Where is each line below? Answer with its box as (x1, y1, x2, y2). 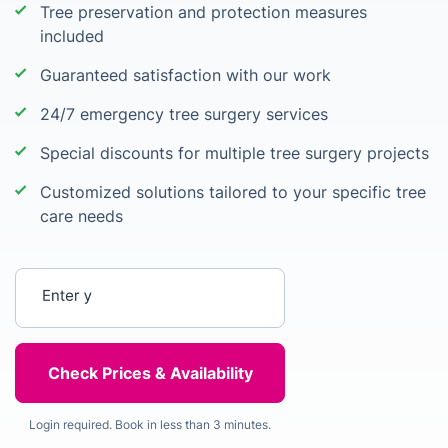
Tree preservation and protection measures (40, 2, 367, 22)
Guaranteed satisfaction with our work (40, 65, 331, 85)
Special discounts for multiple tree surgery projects (40, 143, 429, 163)
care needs (40, 206, 123, 226)
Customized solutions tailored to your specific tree (40, 182, 426, 202)
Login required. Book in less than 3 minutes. (29, 417, 271, 432)
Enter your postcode (40, 274, 152, 289)
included (40, 26, 104, 46)
